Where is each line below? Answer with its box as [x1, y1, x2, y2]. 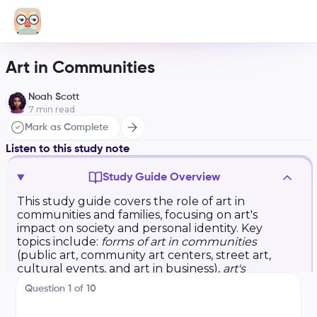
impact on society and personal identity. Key [17, 221, 263, 235]
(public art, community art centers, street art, [17, 248, 271, 262]
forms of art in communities [101, 235, 257, 248]
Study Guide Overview [103, 172, 221, 183]
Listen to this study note [6, 144, 129, 155]
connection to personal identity [17, 275, 192, 289]
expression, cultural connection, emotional [17, 289, 258, 302]
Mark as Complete [25, 122, 108, 132]
